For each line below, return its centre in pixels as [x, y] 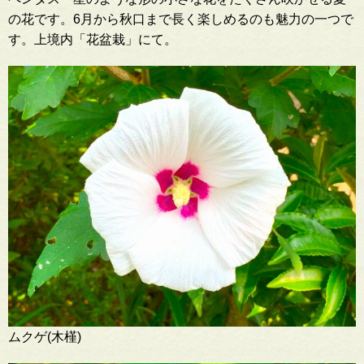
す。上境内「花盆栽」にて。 [93, 39]
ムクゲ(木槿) [45, 336]
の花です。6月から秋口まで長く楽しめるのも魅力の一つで [181, 19]
